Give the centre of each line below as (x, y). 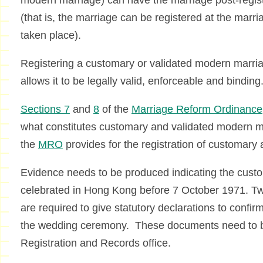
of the (115, 109)
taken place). (50, 36)
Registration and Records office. (95, 243)
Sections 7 (45, 109)
